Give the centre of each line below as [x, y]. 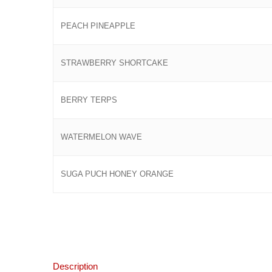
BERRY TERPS [89, 100]
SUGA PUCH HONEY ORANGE [117, 175]
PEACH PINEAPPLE [98, 26]
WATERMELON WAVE [101, 138]
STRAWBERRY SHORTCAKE [114, 63]
